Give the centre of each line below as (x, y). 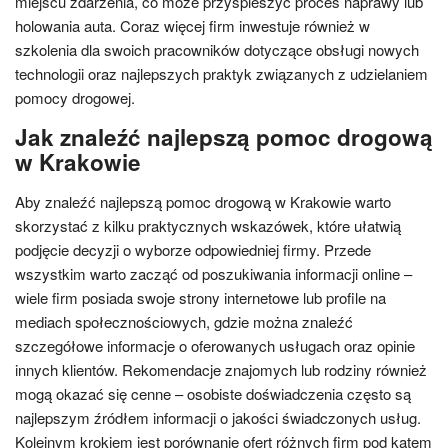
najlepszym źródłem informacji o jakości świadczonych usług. (218, 417)
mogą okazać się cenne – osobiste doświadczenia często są (213, 393)
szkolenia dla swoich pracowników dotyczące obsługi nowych (217, 49)
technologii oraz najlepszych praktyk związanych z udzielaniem (221, 73)
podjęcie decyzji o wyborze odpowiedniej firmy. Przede (193, 249)
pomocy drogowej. (75, 97)
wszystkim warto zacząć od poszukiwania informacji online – (213, 273)
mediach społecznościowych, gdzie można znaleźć (184, 321)
